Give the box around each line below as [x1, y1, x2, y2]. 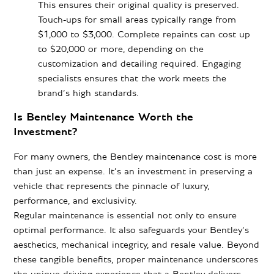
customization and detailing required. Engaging [38, 59, 242, 69]
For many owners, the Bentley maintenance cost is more [13, 152, 257, 162]
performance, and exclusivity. [13, 196, 138, 206]
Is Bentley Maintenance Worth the [13, 111, 194, 124]
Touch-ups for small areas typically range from [38, 15, 237, 25]
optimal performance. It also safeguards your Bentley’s [13, 225, 250, 235]
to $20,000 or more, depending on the [38, 44, 204, 54]
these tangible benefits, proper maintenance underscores [13, 254, 259, 265]
